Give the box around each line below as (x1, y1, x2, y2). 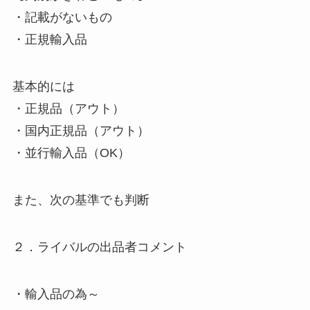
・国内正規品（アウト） (12, 124, 149, 138)
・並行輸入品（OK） (12, 146, 130, 161)
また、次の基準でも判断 (12, 192, 149, 207)
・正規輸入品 (12, 33, 87, 47)
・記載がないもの (12, 10, 112, 25)
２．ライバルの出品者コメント (12, 239, 187, 254)
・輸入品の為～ (12, 286, 100, 301)
